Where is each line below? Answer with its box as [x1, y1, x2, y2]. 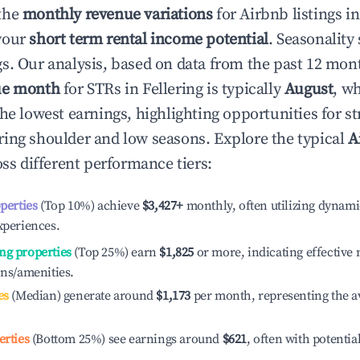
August [284, 80, 333, 100]
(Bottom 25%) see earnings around [29, 331, 223, 347]
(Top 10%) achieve [37, 198, 140, 214]
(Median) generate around [8, 288, 153, 304]
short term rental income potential [29, 30, 268, 50]
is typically [202, 80, 284, 100]
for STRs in [59, 80, 143, 100]
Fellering [142, 80, 203, 100]
